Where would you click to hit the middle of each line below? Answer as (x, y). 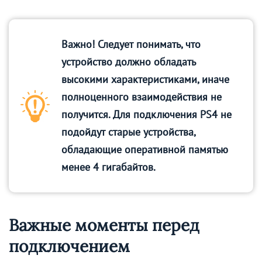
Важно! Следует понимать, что (131, 44)
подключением (69, 246)
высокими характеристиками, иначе (145, 79)
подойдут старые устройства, (128, 132)
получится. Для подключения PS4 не (146, 114)
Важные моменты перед (104, 225)
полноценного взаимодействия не (142, 96)
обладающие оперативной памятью (145, 149)
